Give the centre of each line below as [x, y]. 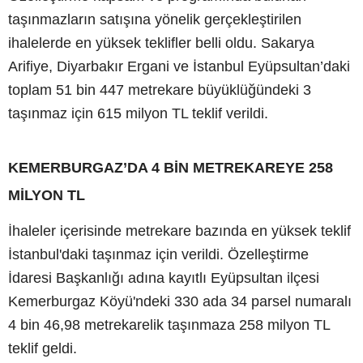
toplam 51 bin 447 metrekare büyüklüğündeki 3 [160, 90]
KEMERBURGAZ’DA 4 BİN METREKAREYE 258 [171, 167]
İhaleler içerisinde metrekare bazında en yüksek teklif [179, 231]
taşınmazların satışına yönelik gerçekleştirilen [155, 19]
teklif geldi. [43, 348]
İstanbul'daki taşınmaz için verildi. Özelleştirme [158, 254]
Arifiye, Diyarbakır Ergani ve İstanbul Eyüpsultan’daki [179, 66]
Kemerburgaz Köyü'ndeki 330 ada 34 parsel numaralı [180, 301]
